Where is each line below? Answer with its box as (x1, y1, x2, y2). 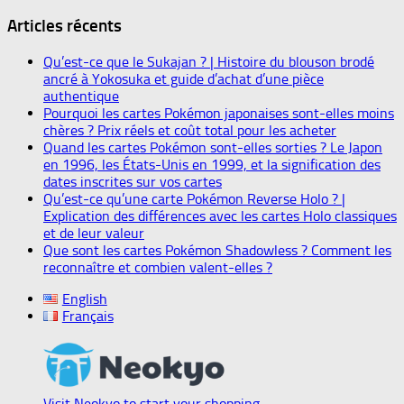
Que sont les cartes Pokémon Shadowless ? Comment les (43, 241, 391, 259)
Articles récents (7, 15, 122, 37)
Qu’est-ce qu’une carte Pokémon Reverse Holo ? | (43, 189, 345, 207)
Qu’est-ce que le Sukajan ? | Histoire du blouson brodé (43, 52, 374, 70)
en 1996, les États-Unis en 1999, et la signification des (43, 155, 381, 173)
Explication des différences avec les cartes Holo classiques (43, 207, 397, 225)
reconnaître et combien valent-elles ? (43, 258, 272, 276)
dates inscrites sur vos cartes (43, 172, 222, 190)
